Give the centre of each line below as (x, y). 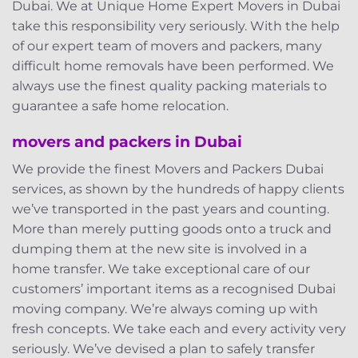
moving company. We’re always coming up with (165, 308)
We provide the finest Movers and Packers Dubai (168, 169)
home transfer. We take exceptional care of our (161, 268)
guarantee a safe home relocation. (120, 105)
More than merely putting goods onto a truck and (172, 229)
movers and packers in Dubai (127, 142)
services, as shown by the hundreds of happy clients (178, 189)
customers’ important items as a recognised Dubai (174, 288)
